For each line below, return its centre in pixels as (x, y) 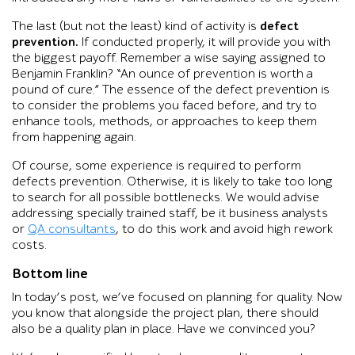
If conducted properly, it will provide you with (204, 42)
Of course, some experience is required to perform (157, 166)
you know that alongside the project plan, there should (165, 313)
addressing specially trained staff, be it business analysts (170, 213)
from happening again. (74, 137)
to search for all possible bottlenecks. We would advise (166, 197)
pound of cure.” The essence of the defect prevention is (171, 90)
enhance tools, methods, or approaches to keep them (164, 121)
